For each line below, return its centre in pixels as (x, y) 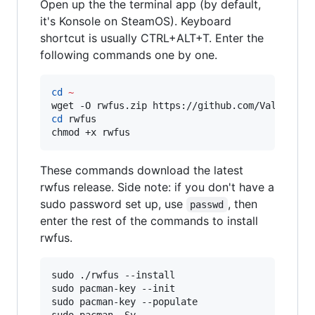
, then (244, 204)
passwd (207, 205)
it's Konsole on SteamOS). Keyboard (136, 21)
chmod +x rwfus (91, 133)
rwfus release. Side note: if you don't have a (157, 187)
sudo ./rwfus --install (113, 275)
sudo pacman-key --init (113, 289)
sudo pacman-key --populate (124, 302)
